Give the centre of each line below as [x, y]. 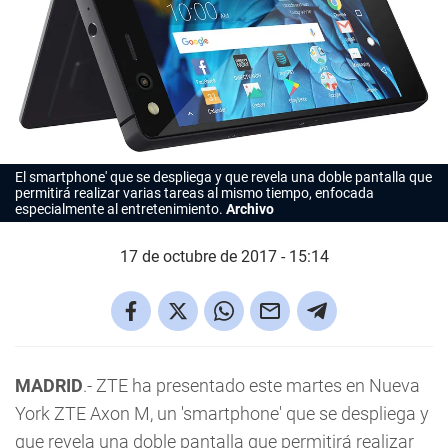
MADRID [49, 386]
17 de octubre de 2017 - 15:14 [224, 257]
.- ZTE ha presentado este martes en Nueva [251, 386]
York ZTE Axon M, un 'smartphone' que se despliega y [222, 414]
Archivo [250, 209]
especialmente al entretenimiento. [120, 209]
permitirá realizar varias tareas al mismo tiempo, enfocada [194, 193]
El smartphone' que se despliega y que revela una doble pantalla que [223, 177]
